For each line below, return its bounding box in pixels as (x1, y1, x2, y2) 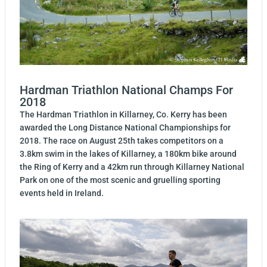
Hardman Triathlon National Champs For (20, 83, 233, 98)
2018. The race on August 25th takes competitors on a (20, 136, 225, 146)
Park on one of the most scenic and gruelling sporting (20, 175, 221, 185)
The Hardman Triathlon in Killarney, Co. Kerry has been (20, 110, 227, 120)
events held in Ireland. (20, 188, 104, 198)
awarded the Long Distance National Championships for (20, 123, 231, 133)
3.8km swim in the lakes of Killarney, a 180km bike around (20, 149, 237, 159)
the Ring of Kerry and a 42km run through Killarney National (20, 162, 244, 172)
